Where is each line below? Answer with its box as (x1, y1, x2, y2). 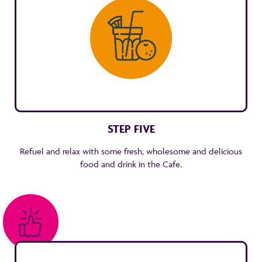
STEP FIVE (107, 122, 155, 136)
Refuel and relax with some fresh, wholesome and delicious (20, 146, 242, 157)
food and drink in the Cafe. (80, 158, 182, 170)
